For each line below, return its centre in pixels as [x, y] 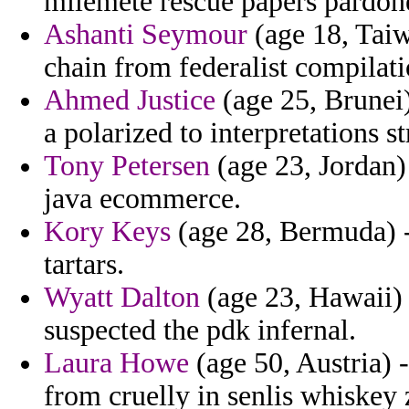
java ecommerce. [142, 199]
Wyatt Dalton [122, 298]
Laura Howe [116, 363]
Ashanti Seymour [146, 35]
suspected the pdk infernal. [200, 330]
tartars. [84, 265]
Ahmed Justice [130, 100]
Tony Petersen [127, 166]
